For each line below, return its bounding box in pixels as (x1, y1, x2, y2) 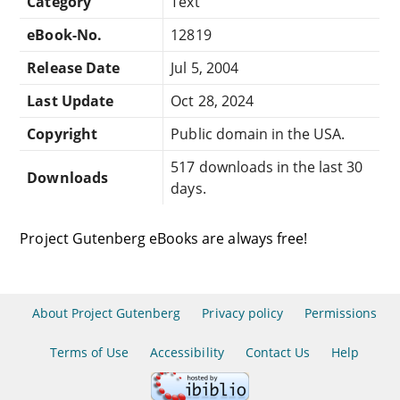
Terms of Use (49, 344, 129, 361)
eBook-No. (27, 24, 102, 45)
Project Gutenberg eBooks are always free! (20, 228, 307, 248)
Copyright (27, 123, 97, 144)
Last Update (27, 90, 113, 111)
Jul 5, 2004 (171, 57, 238, 78)
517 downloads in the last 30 (171, 156, 363, 177)
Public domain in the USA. (171, 123, 346, 144)
